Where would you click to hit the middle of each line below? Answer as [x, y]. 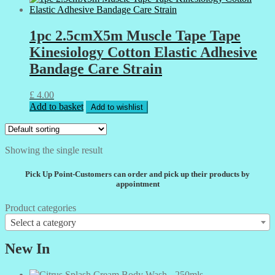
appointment [137, 184]
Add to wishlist [117, 107]
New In [27, 248]
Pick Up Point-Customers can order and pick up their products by [137, 174]
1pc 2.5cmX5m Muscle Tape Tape [135, 35]
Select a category [43, 223]
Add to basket [56, 106]
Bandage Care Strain [96, 68]
